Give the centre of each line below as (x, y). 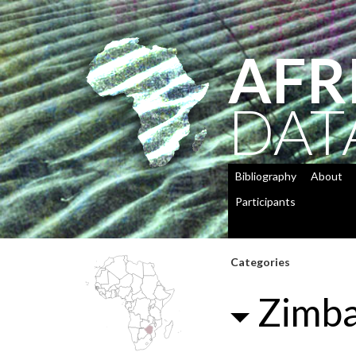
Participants (265, 201)
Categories (260, 262)
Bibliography (266, 176)
